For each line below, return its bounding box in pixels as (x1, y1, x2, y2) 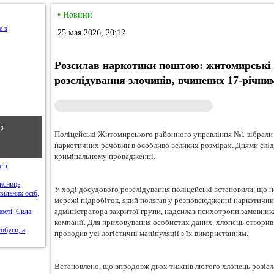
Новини (63, 10, 92, 20)
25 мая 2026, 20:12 (57, 28, 125, 37)
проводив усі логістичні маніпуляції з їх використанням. (54, 229, 248, 238)
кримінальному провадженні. (54, 152, 155, 161)
